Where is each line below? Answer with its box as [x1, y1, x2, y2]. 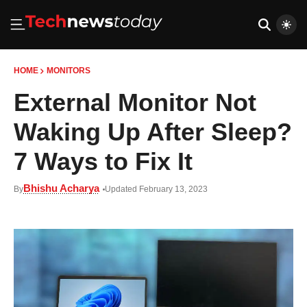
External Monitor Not [14, 88, 256, 116]
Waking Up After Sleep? [14, 118, 292, 146]
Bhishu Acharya [23, 182, 99, 194]
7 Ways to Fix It [14, 147, 193, 175]
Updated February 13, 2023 [105, 184, 208, 194]
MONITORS [46, 66, 90, 75]
